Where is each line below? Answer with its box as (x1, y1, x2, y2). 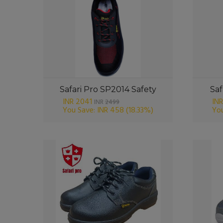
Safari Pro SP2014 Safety (60, 85, 157, 94)
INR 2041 (63, 96, 93, 109)
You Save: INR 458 (63, 104, 124, 117)
